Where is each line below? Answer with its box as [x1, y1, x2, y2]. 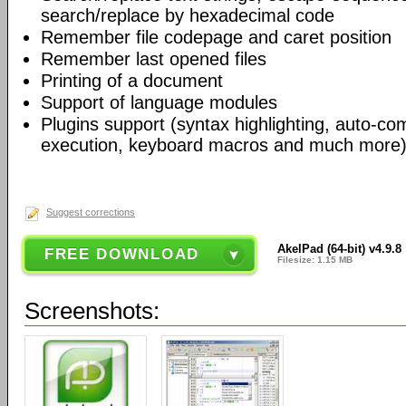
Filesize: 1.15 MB [277, 255, 353, 265]
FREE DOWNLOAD [43, 246, 199, 263]
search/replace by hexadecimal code [41, 5, 334, 25]
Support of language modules [41, 92, 277, 112]
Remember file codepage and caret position [41, 27, 391, 47]
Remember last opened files [41, 49, 266, 69]
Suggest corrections [46, 207, 135, 217]
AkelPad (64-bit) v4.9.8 [277, 242, 402, 256]
